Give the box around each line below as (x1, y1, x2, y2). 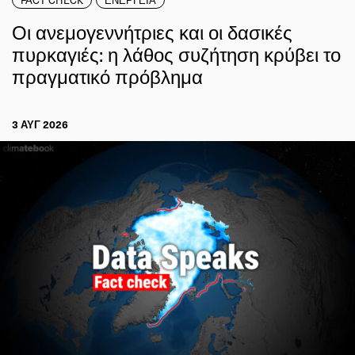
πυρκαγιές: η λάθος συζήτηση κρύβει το (12, 39, 341, 68)
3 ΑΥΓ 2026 (12, 116, 68, 132)
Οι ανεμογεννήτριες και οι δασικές (12, 17, 292, 46)
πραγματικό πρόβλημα (12, 61, 203, 90)
